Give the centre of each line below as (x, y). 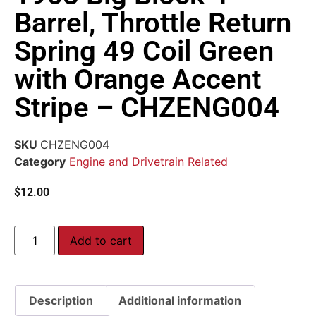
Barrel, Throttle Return (153, 23)
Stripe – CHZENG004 (147, 108)
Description (61, 300)
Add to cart (101, 240)
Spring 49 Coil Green (144, 51)
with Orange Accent (138, 80)
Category (40, 162)
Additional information (180, 300)
